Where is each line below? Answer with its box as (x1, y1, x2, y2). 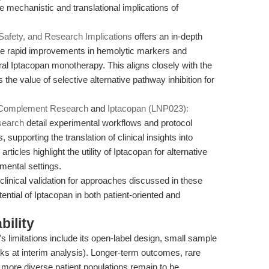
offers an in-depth (132, 31, 202, 41)
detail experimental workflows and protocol (24, 118, 192, 128)
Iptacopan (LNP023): (107, 103, 189, 113)
